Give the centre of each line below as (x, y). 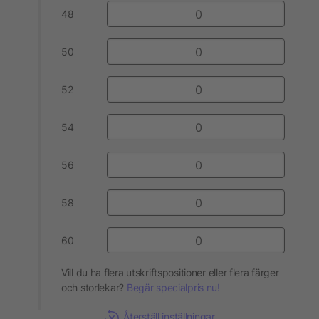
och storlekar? (94, 287)
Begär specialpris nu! (173, 287)
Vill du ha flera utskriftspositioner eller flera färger (170, 272)
